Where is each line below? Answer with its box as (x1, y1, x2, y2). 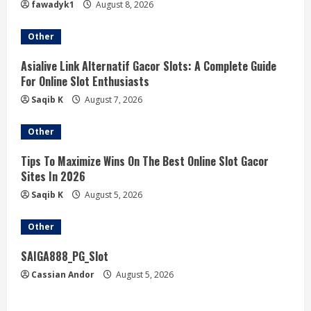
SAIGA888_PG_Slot (21, 248, 108, 265)
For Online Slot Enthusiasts (21, 73, 149, 90)
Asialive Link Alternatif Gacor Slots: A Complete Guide (21, 58, 276, 75)
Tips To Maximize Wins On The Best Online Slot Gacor (21, 153, 269, 170)
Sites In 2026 (21, 168, 85, 185)
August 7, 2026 (83, 94, 142, 106)
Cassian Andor (31, 269, 94, 281)
